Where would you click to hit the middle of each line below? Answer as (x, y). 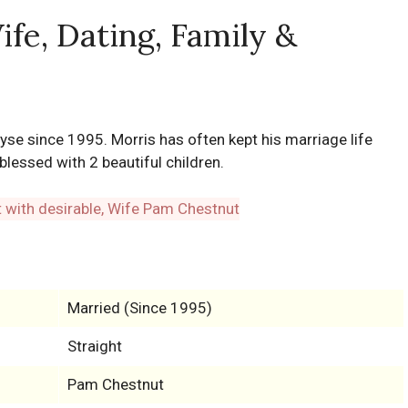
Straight (94, 347)
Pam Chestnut (115, 385)
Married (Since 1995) (139, 308)
